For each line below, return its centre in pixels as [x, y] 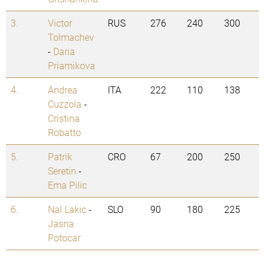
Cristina [64, 118]
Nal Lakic [67, 209]
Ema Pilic [67, 185]
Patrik [60, 157]
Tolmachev [71, 37]
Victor [60, 23]
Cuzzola [65, 104]
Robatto [64, 132]
